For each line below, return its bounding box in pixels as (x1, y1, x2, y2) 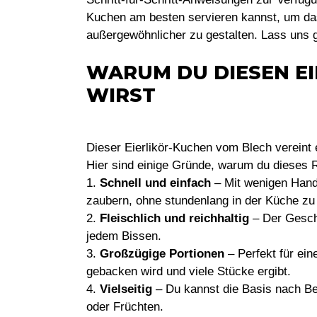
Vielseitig (100, 282, 152, 296)
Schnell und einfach (100, 175, 211, 190)
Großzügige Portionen (100, 246, 224, 260)
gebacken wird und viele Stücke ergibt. (86, 264, 291, 278)
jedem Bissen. (86, 229, 161, 243)
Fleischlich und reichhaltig (100, 211, 249, 225)
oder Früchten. (86, 299, 163, 313)
